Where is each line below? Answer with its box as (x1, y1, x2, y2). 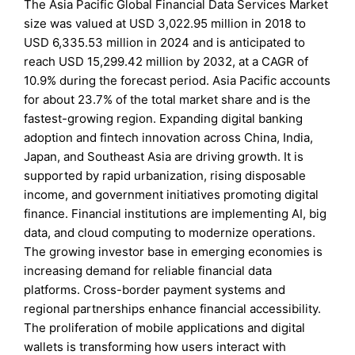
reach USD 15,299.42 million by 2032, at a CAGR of (24, 54, 309, 70)
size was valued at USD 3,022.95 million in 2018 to (24, 16, 307, 32)
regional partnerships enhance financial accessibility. (24, 301, 322, 317)
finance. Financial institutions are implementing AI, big (24, 206, 327, 222)
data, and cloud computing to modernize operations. (24, 225, 316, 241)
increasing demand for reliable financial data (24, 263, 273, 279)
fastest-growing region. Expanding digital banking (24, 111, 303, 127)
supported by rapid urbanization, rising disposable (24, 168, 307, 184)
